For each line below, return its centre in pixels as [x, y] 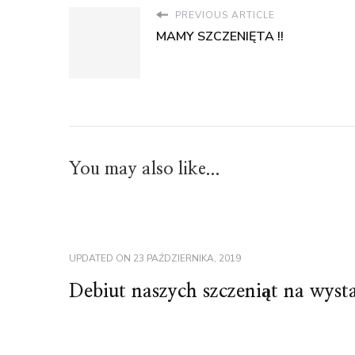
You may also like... [145, 169]
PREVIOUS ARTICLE [223, 15]
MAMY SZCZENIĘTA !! [220, 36]
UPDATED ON [101, 258]
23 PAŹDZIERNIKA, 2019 [187, 258]
